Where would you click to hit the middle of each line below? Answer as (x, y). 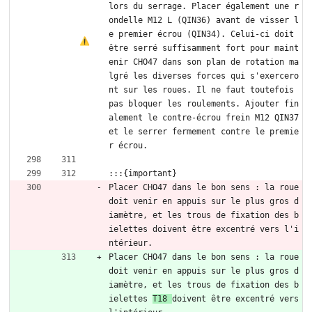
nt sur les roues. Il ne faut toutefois (201, 90)
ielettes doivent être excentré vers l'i (204, 229)
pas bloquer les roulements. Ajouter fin (204, 104)
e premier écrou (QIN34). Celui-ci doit (201, 34)
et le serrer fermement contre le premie (204, 132)
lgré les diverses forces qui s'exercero (204, 76)
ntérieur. (131, 243)
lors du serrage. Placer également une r (204, 7)
